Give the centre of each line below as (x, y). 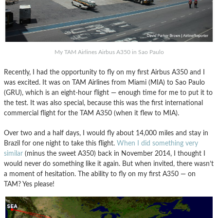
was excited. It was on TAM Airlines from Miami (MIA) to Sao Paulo (104, 82)
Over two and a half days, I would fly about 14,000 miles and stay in (106, 133)
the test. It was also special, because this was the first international (103, 103)
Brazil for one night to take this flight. (60, 143)
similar (13, 153)
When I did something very (157, 143)
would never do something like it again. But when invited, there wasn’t (109, 163)
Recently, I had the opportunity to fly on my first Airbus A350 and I (104, 72)
